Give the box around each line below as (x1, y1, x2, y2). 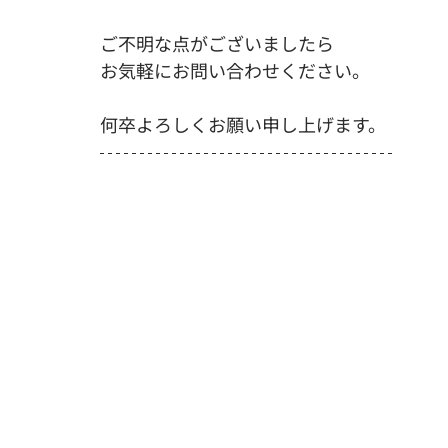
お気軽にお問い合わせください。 (100, 57, 370, 83)
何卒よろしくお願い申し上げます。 (100, 111, 386, 137)
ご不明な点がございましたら (100, 30, 334, 56)
